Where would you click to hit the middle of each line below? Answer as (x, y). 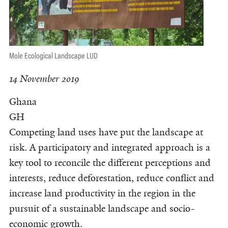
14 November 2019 (44, 79)
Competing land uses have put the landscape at (106, 132)
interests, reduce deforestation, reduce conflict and (111, 178)
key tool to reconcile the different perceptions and (110, 163)
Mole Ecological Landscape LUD (53, 55)
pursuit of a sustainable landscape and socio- (102, 208)
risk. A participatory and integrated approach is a (109, 147)
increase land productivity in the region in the (102, 193)
